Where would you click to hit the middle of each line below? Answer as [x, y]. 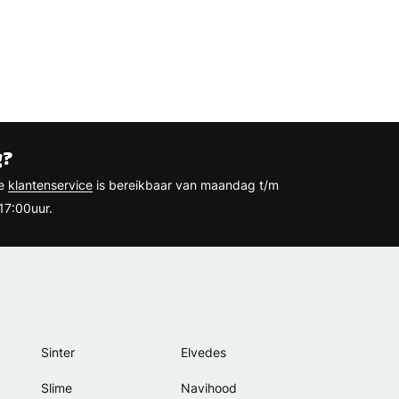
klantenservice [50, 185]
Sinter [57, 352]
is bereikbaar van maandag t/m [186, 185]
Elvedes [203, 352]
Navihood [208, 388]
